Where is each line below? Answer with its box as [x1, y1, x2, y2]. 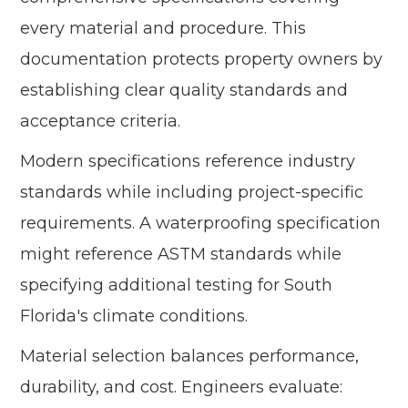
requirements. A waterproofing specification [20, 213, 382, 234]
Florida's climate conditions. [20, 306, 249, 327]
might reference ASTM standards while [20, 244, 342, 265]
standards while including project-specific [20, 182, 364, 203]
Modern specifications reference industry [20, 151, 356, 172]
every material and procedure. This [20, 18, 307, 39]
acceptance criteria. [20, 111, 181, 132]
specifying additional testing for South [20, 275, 333, 296]
